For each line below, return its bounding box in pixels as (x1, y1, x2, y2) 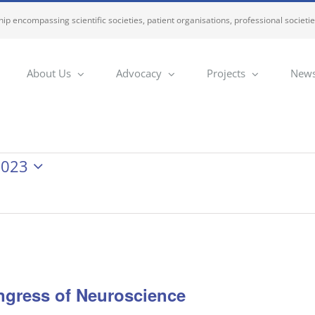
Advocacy (116, 66, 162, 80)
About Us (27, 66, 71, 80)
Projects (207, 66, 245, 80)
